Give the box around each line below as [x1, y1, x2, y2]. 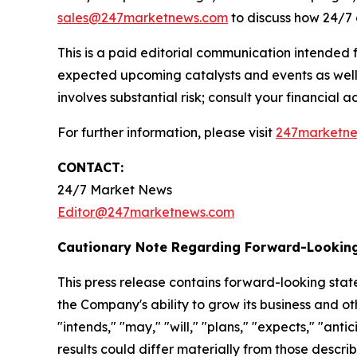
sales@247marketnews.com [57, 10, 228, 26]
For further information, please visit [57, 124, 276, 141]
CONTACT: [57, 159, 124, 176]
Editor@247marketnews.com [57, 204, 234, 221]
